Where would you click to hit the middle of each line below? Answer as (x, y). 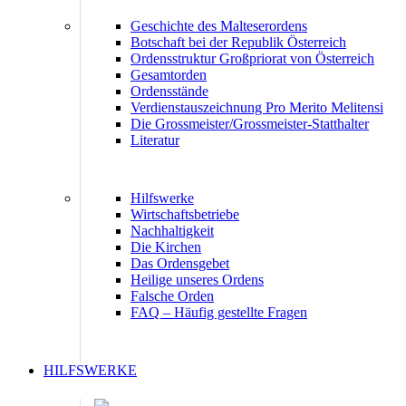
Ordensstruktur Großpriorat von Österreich (252, 59)
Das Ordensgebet (180, 264)
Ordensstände (169, 92)
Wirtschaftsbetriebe (185, 215)
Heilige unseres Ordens (197, 280)
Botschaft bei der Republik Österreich (238, 43)
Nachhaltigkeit (172, 231)
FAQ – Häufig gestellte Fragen (219, 313)
